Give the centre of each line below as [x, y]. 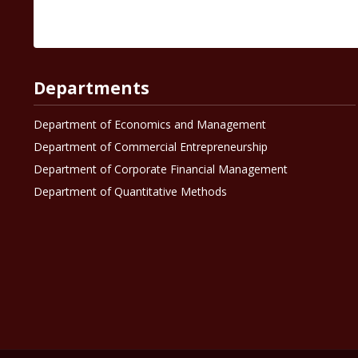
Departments [91, 88]
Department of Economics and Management [149, 125]
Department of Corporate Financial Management [160, 169]
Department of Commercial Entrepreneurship [150, 147]
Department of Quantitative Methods [130, 192]
